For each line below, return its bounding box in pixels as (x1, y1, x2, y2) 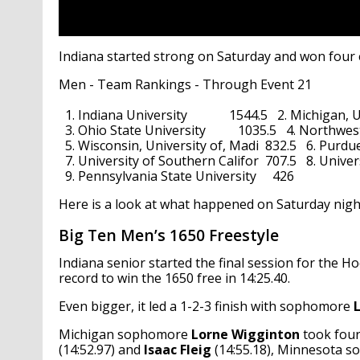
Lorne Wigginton (190, 325, 300, 344)
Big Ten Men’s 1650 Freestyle (58, 224, 279, 247)
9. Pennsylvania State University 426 (58, 167, 294, 186)
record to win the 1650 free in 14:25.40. (58, 269, 290, 288)
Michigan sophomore (58, 325, 191, 344)
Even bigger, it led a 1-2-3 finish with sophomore (58, 297, 354, 316)
